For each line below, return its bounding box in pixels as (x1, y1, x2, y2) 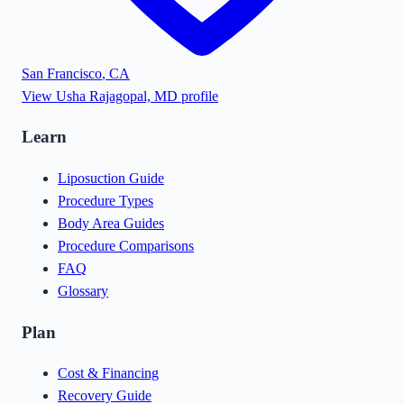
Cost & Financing (58, 365, 159, 381)
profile (178, 87, 218, 104)
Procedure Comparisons (58, 237, 194, 253)
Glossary (58, 282, 108, 298)
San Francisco (22, 65, 102, 81)
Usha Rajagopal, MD (56, 87, 178, 104)
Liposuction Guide (58, 170, 164, 186)
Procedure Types (58, 192, 153, 208)
